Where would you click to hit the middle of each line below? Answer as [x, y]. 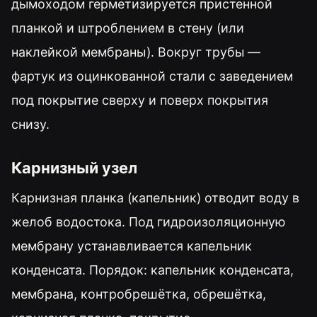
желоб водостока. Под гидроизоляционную [149, 221]
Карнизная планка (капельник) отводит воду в [155, 197]
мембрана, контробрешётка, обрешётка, [139, 294]
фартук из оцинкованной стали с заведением [152, 76]
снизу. [30, 125]
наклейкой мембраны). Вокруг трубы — [136, 52]
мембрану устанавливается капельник [132, 246]
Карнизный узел [74, 167]
